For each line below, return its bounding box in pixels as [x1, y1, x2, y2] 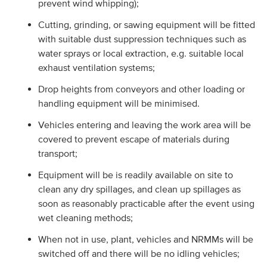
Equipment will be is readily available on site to [38, 169, 233, 180]
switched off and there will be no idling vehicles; [38, 248, 240, 259]
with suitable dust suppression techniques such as [38, 33, 246, 44]
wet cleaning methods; [38, 212, 133, 223]
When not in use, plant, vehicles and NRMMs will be [38, 234, 253, 244]
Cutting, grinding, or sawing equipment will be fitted [38, 19, 255, 30]
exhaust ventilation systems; [38, 62, 155, 73]
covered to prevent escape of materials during [38, 133, 229, 144]
